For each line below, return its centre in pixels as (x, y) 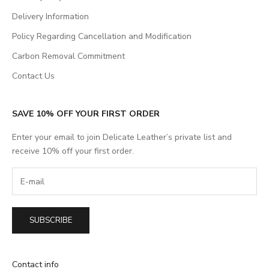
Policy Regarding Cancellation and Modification (102, 37)
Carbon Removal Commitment (68, 56)
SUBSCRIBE (51, 220)
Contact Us (33, 76)
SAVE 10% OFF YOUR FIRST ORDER (86, 114)
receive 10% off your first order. (73, 151)
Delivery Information (50, 17)
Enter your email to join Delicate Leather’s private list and (122, 138)
